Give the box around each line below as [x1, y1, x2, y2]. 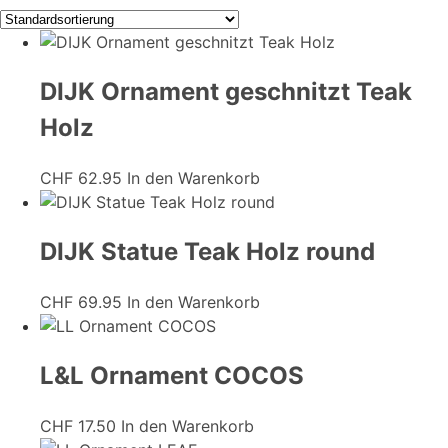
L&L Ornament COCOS [40, 360, 304, 390]
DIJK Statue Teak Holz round [40, 237, 375, 267]
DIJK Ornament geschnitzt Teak [40, 77, 412, 107]
